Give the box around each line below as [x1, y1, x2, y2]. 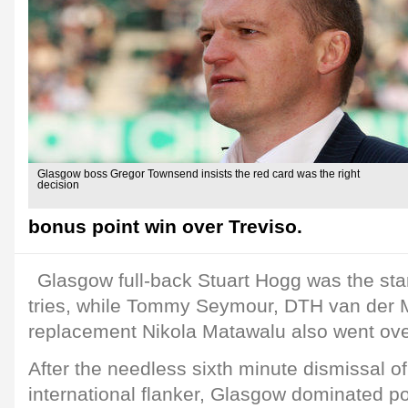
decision [37, 179, 79, 190]
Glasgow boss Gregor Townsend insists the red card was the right [37, 168, 360, 179]
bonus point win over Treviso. [28, 216, 302, 238]
